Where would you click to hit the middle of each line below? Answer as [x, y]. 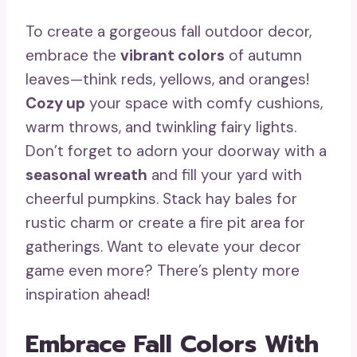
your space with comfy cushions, [204, 103]
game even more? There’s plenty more [163, 271]
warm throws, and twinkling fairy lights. [161, 127]
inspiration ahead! [88, 294]
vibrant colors [173, 55]
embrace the [73, 55]
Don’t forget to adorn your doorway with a [176, 151]
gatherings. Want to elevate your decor [163, 247]
